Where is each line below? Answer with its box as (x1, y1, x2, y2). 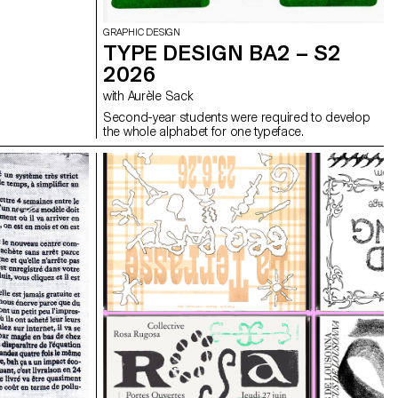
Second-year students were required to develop (103, 110, 370, 125)
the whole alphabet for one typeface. (103, 124, 304, 139)
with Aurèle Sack (127, 89, 194, 104)
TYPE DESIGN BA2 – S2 (103, 40, 341, 67)
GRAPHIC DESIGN (103, 27, 180, 39)
